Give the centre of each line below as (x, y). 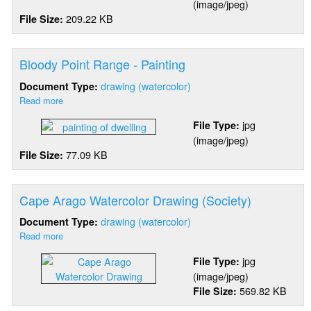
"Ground (80, 34)
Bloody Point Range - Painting (103, 64)
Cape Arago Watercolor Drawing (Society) (136, 200)
